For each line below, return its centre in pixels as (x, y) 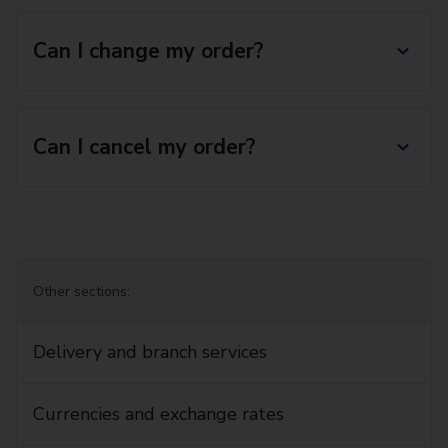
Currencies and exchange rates (158, 414)
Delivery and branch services (150, 352)
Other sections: (81, 291)
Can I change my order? (148, 51)
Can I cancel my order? (144, 147)
